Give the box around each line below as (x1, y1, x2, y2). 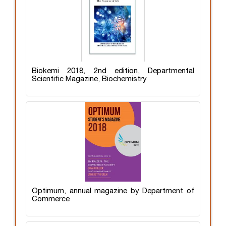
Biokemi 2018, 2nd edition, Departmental (32, 67, 194, 75)
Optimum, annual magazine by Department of (32, 187, 194, 195)
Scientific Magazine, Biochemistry (32, 75, 147, 83)
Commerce (32, 195, 70, 203)
